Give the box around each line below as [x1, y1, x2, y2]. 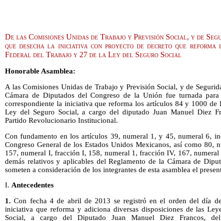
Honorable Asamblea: [5, 67, 75, 75]
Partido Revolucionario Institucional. [5, 116, 118, 124]
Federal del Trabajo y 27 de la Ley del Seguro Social [5, 50, 182, 59]
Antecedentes [11, 181, 54, 189]
